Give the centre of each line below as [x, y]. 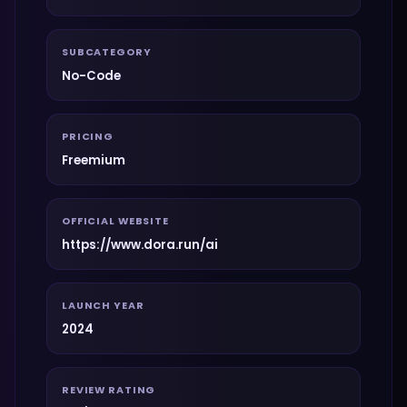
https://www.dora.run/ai [140, 245]
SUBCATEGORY [107, 52]
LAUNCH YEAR [103, 306]
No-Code [91, 76]
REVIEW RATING [109, 390]
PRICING [88, 137]
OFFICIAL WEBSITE [115, 221]
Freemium [94, 160]
